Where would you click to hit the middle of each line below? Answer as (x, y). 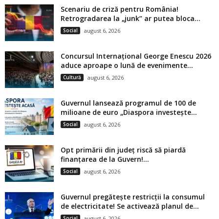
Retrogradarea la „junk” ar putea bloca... (131, 18)
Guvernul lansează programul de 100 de (128, 103)
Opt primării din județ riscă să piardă (123, 150)
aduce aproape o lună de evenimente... (127, 65)
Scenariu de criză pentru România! (120, 9)
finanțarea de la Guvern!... (105, 159)
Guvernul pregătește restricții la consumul (133, 197)
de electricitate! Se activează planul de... (130, 206)
